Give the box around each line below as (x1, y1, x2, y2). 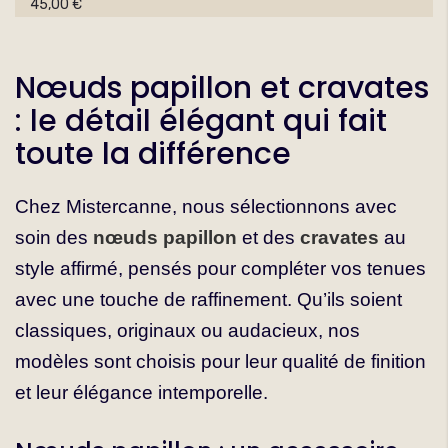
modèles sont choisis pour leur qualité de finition (15, 351, 426, 373)
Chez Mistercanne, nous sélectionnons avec (15, 196, 397, 218)
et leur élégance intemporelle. (15, 382, 268, 404)
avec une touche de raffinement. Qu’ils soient (15, 289, 402, 311)
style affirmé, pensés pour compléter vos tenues (15, 258, 426, 280)
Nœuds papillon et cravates (15, 67, 429, 110)
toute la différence (15, 133, 291, 176)
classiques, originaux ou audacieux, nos (15, 320, 360, 342)
